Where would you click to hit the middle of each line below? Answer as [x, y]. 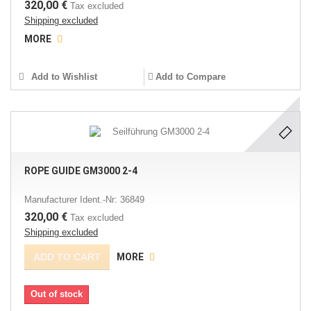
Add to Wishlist [63, 77]
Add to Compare [190, 77]
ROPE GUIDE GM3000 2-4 [81, 171]
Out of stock [57, 294]
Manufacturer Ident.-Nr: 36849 [84, 200]
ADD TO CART [67, 257]
